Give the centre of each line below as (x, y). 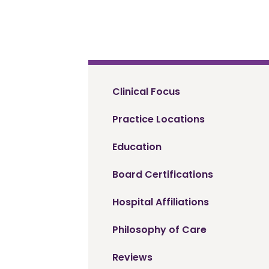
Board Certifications (163, 175)
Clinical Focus (146, 92)
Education (137, 147)
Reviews (132, 258)
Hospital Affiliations (161, 202)
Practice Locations (159, 119)
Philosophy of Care (159, 230)
